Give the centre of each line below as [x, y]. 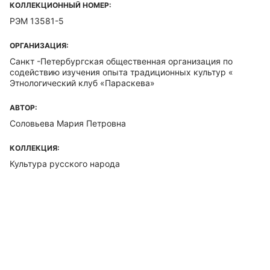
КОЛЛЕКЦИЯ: [35, 148]
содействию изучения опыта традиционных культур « [121, 72]
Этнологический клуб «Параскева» [82, 83]
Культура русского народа [65, 164]
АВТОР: [24, 108]
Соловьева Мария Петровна [68, 123]
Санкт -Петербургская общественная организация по [121, 61]
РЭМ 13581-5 [37, 21]
